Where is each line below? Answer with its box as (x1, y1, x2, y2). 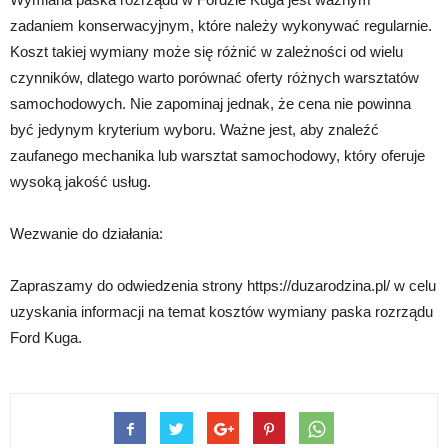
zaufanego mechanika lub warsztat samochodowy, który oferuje (10, 147, 425, 165)
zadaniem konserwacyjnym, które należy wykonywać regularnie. (10, 17, 432, 35)
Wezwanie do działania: (10, 225, 163, 243)
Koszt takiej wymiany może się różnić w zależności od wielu (10, 43, 403, 61)
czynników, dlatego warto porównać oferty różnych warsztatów (10, 69, 419, 87)
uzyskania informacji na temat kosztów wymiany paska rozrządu (10, 303, 433, 321)
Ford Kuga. (10, 329, 82, 347)
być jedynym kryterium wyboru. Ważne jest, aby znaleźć (10, 121, 379, 139)
